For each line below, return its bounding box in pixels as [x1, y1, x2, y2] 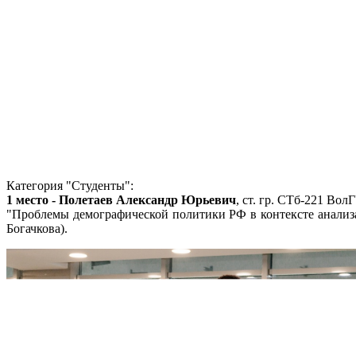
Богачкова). [6, 222, 68, 236]
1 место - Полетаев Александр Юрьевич [6, 193, 236, 207]
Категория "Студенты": [6, 179, 133, 193]
